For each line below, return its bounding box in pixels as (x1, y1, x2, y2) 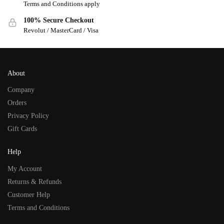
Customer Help (7, 190, 50, 198)
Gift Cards (7, 125, 37, 133)
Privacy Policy (7, 112, 49, 120)
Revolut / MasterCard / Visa (23, 26, 98, 34)
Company (7, 86, 34, 94)
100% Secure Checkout (23, 16, 94, 24)
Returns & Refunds (7, 177, 61, 185)
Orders (7, 99, 26, 107)
